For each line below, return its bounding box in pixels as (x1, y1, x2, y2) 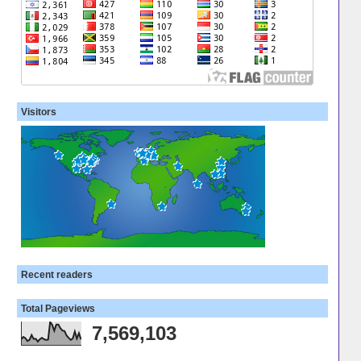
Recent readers (20, 268, 93, 280)
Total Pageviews (20, 302, 95, 313)
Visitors (20, 106, 56, 118)
